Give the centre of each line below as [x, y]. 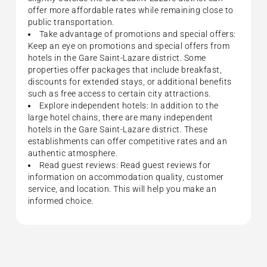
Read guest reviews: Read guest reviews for [125, 165]
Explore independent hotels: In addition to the [129, 105]
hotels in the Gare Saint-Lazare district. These [118, 129]
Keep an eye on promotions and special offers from [129, 46]
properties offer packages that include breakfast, [125, 69]
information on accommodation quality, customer [126, 177]
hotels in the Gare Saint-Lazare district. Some [117, 58]
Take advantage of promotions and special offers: [137, 34]
